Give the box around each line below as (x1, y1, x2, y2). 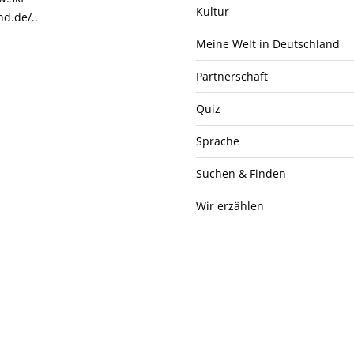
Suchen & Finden (196, 165, 287, 181)
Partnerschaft (196, 68, 269, 84)
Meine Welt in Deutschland (196, 36, 341, 51)
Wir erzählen (196, 198, 265, 213)
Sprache (196, 133, 240, 149)
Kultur (196, 3, 230, 19)
